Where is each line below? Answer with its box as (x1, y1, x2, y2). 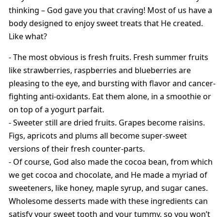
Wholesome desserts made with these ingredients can (9, 195, 208, 206)
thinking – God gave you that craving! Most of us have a (9, 4, 212, 15)
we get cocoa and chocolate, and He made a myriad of (9, 169, 207, 180)
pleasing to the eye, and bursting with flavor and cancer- (9, 77, 216, 89)
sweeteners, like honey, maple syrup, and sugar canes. (9, 182, 208, 193)
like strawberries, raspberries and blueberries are (9, 64, 191, 76)
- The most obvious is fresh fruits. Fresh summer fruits (9, 51, 208, 62)
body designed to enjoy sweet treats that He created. (9, 17, 203, 29)
